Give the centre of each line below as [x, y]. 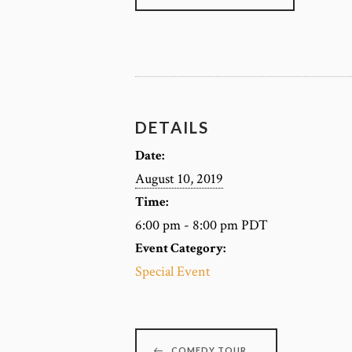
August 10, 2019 [179, 179]
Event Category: [180, 248]
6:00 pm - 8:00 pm [188, 225]
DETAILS [172, 128]
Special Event [173, 272]
